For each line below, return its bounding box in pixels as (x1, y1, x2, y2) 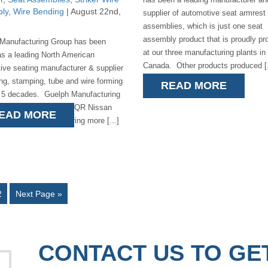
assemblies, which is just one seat (142, 22, 263, 31)
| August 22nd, (64, 7, 121, 16)
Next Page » (15, 188, 62, 198)
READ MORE (160, 80, 227, 92)
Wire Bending (13, 7, 64, 16)
